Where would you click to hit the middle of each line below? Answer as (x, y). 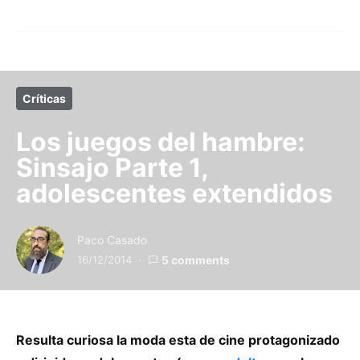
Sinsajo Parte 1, (112, 168)
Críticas (44, 99)
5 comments (196, 260)
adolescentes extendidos (174, 194)
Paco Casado (112, 240)
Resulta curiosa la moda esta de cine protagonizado (178, 340)
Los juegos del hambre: (161, 142)
